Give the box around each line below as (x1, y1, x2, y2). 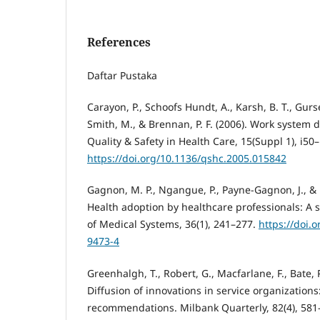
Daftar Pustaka (87, 69, 157, 83)
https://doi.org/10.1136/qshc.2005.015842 (87, 151, 286, 166)
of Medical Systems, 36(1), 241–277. (87, 217, 259, 231)
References (87, 34, 151, 51)
